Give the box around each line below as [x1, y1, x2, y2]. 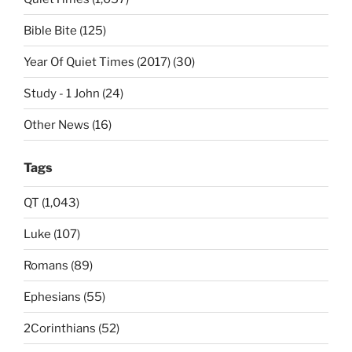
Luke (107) [24, 226, 80, 241]
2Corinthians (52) [24, 321, 119, 335]
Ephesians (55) [24, 289, 105, 304]
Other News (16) [24, 117, 112, 132]
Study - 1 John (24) [24, 86, 123, 101]
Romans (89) [24, 258, 93, 273]
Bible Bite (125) [24, 23, 106, 38]
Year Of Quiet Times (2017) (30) [24, 54, 195, 69]
